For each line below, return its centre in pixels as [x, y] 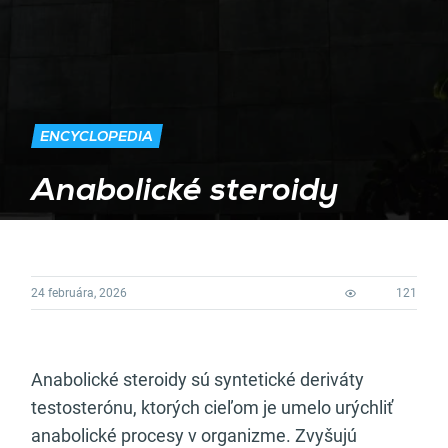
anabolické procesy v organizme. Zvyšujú [194, 435]
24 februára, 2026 [79, 293]
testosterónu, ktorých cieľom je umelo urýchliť [212, 407]
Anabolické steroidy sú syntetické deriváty [197, 379]
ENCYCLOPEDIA [96, 138]
